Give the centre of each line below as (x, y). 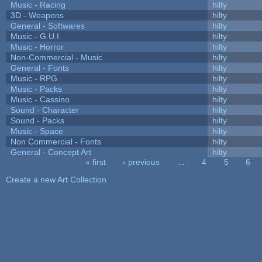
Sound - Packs (37, 120)
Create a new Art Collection (56, 179)
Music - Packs (36, 89)
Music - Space (37, 131)
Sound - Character (44, 110)
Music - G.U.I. (36, 36)
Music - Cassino (40, 99)
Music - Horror (37, 46)
